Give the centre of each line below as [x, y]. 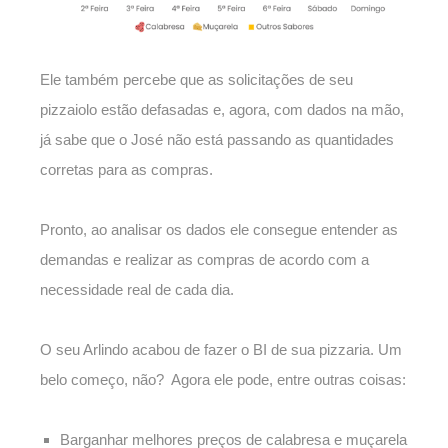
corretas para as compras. [126, 170]
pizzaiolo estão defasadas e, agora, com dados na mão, [222, 110]
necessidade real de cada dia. [139, 290]
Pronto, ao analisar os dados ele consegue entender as [219, 230]
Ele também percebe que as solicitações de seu [196, 80]
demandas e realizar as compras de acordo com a [204, 260]
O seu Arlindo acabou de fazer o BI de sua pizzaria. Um [221, 350]
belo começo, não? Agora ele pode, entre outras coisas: [223, 380]
